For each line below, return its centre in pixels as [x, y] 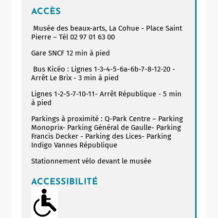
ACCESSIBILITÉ [64, 182]
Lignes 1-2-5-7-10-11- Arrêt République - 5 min [106, 94]
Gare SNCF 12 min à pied [71, 53]
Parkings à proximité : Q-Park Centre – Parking [107, 118]
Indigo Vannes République [75, 145]
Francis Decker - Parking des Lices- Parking [101, 136]
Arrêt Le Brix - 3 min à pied [75, 78]
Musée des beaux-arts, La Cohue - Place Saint [107, 28]
